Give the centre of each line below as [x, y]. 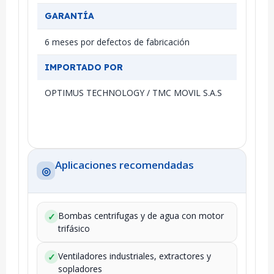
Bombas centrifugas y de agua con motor [141, 215]
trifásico [74, 228]
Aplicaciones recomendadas [124, 165]
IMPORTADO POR [84, 67]
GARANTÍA [69, 16]
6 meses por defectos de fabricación [117, 42]
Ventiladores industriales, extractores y [135, 256]
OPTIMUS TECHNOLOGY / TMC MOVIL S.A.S [133, 92]
